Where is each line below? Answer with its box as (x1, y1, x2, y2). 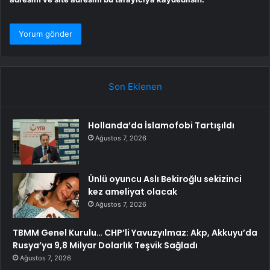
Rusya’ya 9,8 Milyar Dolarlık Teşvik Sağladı (13, 239, 198, 252)
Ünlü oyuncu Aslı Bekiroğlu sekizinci (88, 173, 242, 186)
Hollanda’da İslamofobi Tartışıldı (88, 119, 234, 132)
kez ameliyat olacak (88, 186, 177, 198)
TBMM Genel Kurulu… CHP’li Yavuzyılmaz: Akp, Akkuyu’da (13, 227, 257, 239)
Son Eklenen (108, 81, 162, 93)
